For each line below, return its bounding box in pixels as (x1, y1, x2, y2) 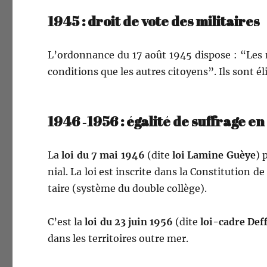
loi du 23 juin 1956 (85, 216, 173, 228)
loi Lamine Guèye (172, 149, 256, 161)
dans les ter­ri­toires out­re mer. (48, 232, 189, 244)
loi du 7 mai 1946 (61, 149, 145, 161)
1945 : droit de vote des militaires (48, 12, 260, 30)
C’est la (48, 216, 85, 228)
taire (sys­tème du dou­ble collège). (48, 182, 207, 194)
